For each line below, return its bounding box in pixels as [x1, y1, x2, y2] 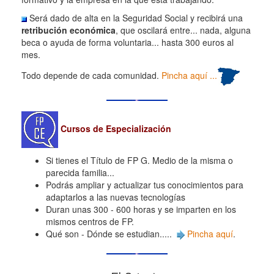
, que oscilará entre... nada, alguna [116, 24, 251, 36]
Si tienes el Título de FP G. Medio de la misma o [46, 154, 233, 166]
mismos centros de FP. [46, 215, 134, 228]
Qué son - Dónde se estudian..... [46, 228, 177, 240]
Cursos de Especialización [58, 122, 171, 135]
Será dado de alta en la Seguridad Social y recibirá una [27, 12, 243, 24]
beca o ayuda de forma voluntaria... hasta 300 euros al [21, 36, 234, 48]
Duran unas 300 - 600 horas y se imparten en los [46, 203, 236, 215]
